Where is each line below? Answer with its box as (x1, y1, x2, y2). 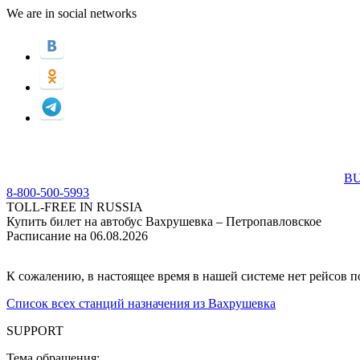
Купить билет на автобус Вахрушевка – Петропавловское (6, 215, 321, 228)
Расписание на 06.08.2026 (6, 229, 148, 243)
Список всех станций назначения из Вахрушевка (6, 297, 276, 310)
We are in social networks (6, 6, 137, 20)
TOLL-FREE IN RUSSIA (6, 200, 143, 214)
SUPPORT (6, 324, 63, 337)
